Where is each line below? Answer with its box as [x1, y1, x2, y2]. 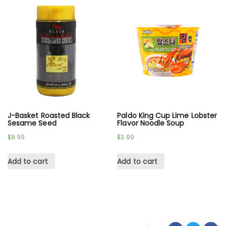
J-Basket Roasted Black [8, 110, 90, 121]
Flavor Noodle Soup [117, 118, 185, 129]
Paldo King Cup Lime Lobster [117, 110, 217, 121]
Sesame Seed [8, 118, 56, 129]
